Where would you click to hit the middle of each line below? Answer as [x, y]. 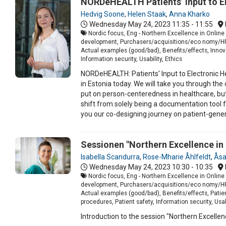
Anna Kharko [189, 14]
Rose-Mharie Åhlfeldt [177, 157]
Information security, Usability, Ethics [131, 59]
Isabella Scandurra [110, 157]
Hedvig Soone [103, 14]
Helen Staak [147, 14]
